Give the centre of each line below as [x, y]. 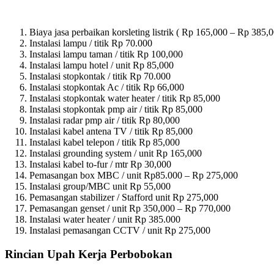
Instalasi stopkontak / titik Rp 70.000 [100, 76]
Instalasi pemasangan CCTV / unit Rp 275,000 [120, 231]
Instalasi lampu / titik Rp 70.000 [91, 43]
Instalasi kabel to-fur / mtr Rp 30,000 [100, 165]
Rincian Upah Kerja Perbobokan [90, 254]
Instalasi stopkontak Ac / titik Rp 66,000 [107, 87]
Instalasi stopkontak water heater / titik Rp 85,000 [125, 98]
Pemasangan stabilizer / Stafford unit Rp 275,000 [124, 198]
